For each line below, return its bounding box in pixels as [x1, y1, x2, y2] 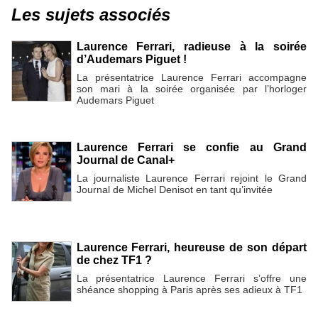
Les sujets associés [11, 5, 170, 25]
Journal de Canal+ [76, 153, 175, 166]
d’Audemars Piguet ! [76, 53, 187, 66]
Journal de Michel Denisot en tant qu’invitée [76, 183, 273, 195]
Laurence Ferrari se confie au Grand [76, 141, 307, 153]
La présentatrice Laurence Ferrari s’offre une [76, 272, 307, 284]
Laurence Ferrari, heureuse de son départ [76, 241, 307, 253]
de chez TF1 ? [76, 253, 152, 266]
